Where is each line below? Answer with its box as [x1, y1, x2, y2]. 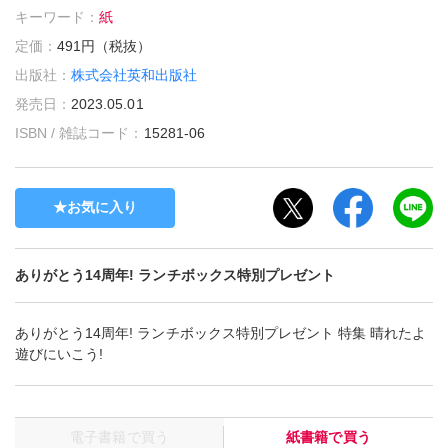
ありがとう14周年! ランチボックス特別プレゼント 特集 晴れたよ [15, 324, 427, 341]
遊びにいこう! [15, 345, 104, 362]
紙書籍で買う [286, 428, 371, 445]
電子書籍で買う [70, 428, 169, 445]
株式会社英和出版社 [71, 66, 198, 83]
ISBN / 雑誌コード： [15, 124, 144, 141]
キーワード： [15, 8, 100, 25]
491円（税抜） [57, 37, 152, 54]
